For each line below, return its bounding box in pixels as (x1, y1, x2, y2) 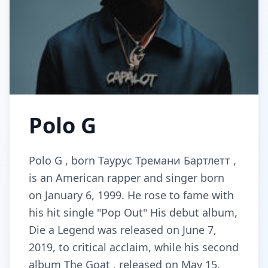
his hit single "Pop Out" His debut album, (29, 205, 237, 220)
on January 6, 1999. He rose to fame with (29, 188, 234, 202)
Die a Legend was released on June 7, (29, 223, 217, 237)
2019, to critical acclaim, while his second (29, 240, 239, 254)
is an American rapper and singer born (29, 170, 224, 185)
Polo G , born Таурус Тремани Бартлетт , (29, 153, 236, 167)
